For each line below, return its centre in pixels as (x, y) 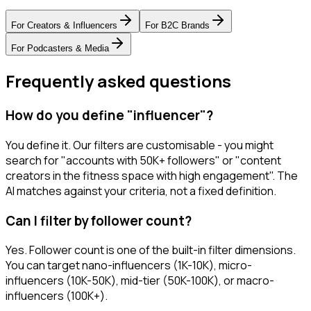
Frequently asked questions (118, 81)
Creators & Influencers (72, 26)
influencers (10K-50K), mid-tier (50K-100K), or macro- (140, 281)
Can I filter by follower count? (99, 220)
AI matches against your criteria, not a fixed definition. (141, 191)
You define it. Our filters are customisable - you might (140, 145)
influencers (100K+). (57, 296)
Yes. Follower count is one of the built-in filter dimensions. (151, 250)
